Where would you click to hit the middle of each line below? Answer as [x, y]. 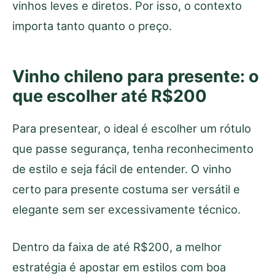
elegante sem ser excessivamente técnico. [126, 209]
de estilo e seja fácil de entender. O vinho [122, 168]
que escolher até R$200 [110, 96]
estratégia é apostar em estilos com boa [119, 267]
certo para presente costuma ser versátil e [126, 189]
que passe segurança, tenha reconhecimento [133, 148]
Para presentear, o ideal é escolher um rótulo [132, 128]
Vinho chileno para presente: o [136, 76]
